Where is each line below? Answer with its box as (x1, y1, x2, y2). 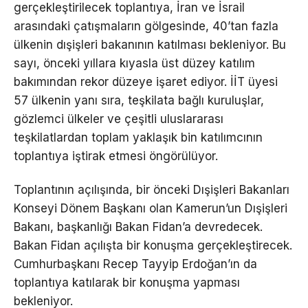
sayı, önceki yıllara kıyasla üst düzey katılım (14, 56, 255, 71)
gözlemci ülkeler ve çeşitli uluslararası (14, 112, 223, 126)
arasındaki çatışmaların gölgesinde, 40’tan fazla (14, 19, 278, 34)
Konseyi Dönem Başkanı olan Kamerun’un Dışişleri (14, 201, 287, 216)
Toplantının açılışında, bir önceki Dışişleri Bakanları (14, 183, 289, 197)
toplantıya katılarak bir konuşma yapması (14, 276, 240, 290)
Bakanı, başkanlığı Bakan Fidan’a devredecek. (14, 220, 263, 234)
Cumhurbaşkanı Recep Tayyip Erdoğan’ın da (14, 257, 257, 272)
